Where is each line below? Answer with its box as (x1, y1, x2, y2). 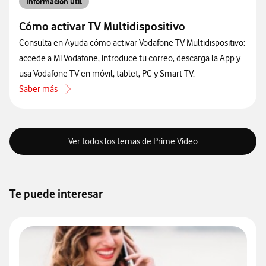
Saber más (19, 84, 58, 95)
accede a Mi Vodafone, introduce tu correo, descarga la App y (19, 53, 240, 64)
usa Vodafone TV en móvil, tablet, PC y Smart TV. (19, 68, 195, 80)
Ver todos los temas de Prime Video (68, 136, 198, 147)
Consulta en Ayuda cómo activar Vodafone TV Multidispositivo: (19, 37, 245, 49)
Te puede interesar (9, 187, 103, 201)
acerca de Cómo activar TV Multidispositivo (18, 90, 175, 102)
